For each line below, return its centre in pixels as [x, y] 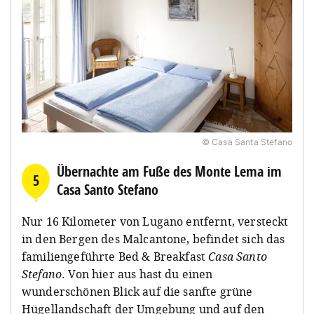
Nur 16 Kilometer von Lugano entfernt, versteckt [155, 221]
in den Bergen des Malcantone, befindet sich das [153, 239]
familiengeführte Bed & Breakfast [115, 256]
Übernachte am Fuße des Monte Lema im [169, 171]
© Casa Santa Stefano [247, 142]
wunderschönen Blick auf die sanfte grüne [137, 291]
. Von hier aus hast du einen [137, 274]
